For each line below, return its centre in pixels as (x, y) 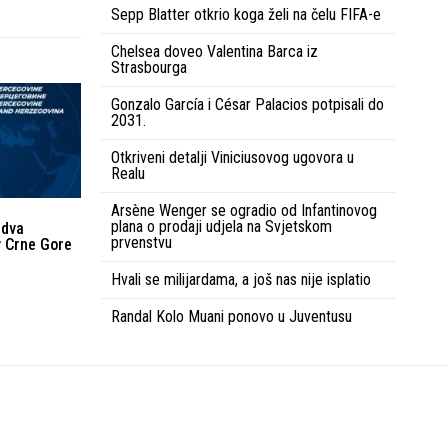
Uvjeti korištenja (217, 408)
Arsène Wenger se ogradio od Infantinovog (244, 210)
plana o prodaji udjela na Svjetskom (221, 226)
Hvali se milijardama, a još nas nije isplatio (241, 279)
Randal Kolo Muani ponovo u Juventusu (231, 316)
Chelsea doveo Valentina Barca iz (214, 51)
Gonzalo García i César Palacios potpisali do (247, 104)
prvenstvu (141, 242)
